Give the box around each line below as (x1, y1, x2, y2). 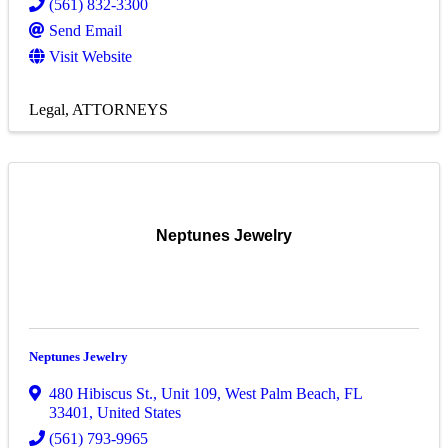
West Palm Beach (225, 385, 336, 403)
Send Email (49, 22, 122, 40)
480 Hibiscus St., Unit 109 (49, 385, 217, 403)
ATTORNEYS (72, 101, 168, 119)
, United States (89, 404, 181, 422)
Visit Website (49, 48, 132, 66)
